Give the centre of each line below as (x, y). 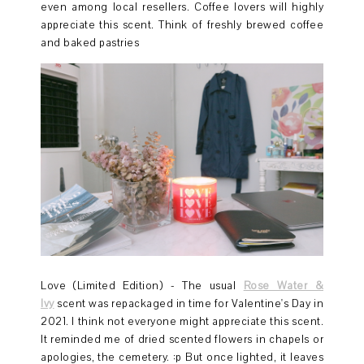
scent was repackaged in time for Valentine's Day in (188, 303)
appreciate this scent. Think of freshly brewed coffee (182, 25)
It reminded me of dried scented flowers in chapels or (182, 339)
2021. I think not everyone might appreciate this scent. (182, 321)
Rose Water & (283, 286)
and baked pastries (90, 43)
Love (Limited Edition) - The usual (142, 286)
